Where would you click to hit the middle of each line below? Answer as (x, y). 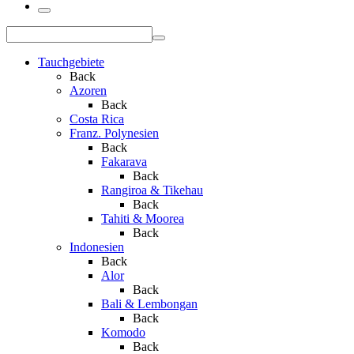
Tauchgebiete (71, 62)
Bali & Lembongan (149, 304)
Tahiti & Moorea (143, 219)
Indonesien (97, 247)
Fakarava (124, 162)
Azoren (88, 91)
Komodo (123, 333)
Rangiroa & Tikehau (152, 190)
